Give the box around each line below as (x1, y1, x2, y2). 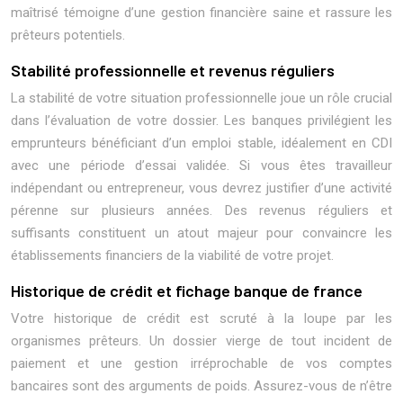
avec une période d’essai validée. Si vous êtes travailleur (11, 157, 392, 174)
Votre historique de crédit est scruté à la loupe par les (11, 310, 392, 327)
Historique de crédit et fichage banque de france (11, 281, 363, 300)
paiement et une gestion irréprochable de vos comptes (11, 355, 392, 372)
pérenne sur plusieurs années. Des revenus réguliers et (11, 202, 392, 219)
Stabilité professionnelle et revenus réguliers (11, 60, 335, 80)
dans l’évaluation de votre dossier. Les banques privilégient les (11, 112, 392, 129)
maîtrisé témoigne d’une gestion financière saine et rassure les (11, 4, 392, 21)
